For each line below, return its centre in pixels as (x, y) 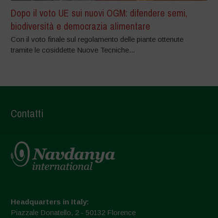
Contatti (27, 113)
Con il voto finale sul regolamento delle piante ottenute (97, 39)
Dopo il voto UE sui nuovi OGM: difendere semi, (99, 13)
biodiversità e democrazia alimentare (81, 26)
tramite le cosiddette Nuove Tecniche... (73, 50)
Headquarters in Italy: (50, 201)
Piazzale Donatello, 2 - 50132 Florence (73, 212)
